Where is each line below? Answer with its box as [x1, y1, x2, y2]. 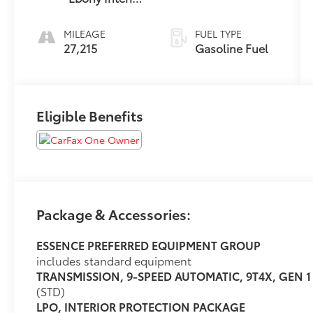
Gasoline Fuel [194, 40, 268, 57]
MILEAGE [64, 27, 106, 41]
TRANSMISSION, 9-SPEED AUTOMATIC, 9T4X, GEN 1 [36, 268, 312, 284]
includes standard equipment [36, 252, 192, 269]
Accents [68, 5, 111, 22]
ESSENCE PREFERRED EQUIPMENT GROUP [36, 237, 261, 254]
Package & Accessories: [36, 204, 191, 224]
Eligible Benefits [36, 105, 144, 126]
